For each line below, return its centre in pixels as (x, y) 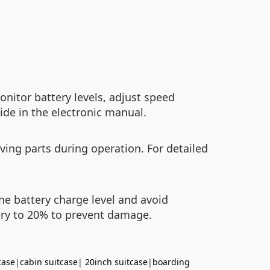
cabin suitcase (49, 262)
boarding (171, 262)
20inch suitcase (116, 262)
